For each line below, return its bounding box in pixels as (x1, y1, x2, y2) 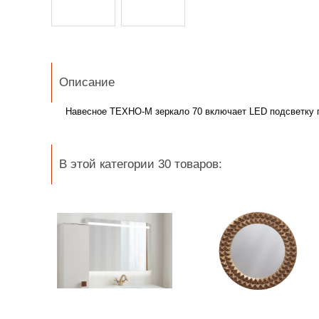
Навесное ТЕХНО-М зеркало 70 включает (66, 106, 249, 117)
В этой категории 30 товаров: (59, 157, 222, 171)
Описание (59, 75, 115, 89)
